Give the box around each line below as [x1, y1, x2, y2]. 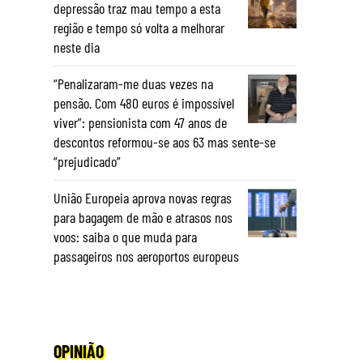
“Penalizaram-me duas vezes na [53, 75, 213, 92]
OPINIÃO [53, 340, 104, 361]
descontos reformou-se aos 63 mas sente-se [53, 133, 275, 151]
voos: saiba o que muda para [53, 228, 197, 246]
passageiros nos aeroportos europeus [53, 247, 239, 265]
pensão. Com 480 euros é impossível [53, 94, 234, 112]
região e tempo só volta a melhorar [53, 19, 224, 36]
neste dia [53, 38, 100, 56]
